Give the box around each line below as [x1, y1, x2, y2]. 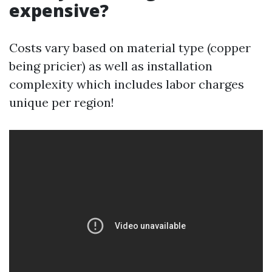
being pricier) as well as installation [9, 58, 212, 73]
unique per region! [9, 95, 114, 110]
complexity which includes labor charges [9, 76, 244, 92]
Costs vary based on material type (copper [9, 40, 251, 55]
